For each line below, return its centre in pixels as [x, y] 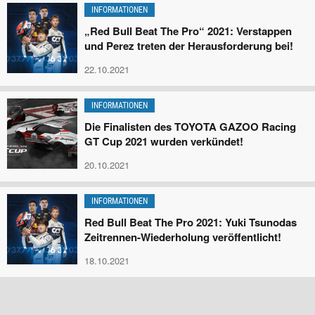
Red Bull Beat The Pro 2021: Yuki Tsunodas [191, 222]
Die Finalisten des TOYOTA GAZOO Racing [190, 127]
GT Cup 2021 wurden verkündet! [164, 141]
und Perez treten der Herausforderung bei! [189, 46]
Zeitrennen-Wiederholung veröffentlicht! [183, 237]
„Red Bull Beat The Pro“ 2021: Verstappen [188, 31]
